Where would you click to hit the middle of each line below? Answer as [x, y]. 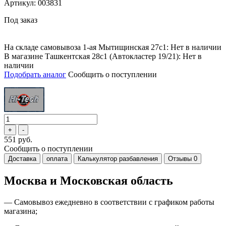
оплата [57, 159]
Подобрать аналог [35, 75]
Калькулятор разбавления [118, 159]
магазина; [21, 211]
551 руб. [18, 140]
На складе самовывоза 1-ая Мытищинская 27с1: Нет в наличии [113, 47]
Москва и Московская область [89, 181]
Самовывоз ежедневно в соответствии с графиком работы [114, 202]
